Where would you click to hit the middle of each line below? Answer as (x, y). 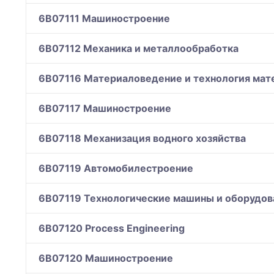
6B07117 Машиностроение (105, 109)
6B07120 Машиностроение (106, 258)
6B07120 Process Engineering (112, 228)
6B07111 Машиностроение (104, 19)
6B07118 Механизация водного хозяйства (142, 139)
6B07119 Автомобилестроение (116, 168)
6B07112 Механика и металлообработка (139, 49)
